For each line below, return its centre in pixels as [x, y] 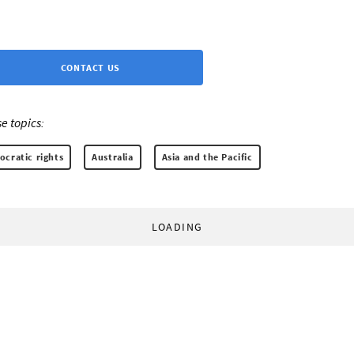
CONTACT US [90, 68]
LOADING [177, 227]
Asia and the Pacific [207, 157]
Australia [113, 157]
